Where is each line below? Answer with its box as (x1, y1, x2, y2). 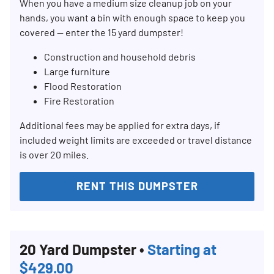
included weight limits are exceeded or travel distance (20, 134, 252, 146)
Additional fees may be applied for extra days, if (20, 119, 220, 131)
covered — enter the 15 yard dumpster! (20, 26, 183, 39)
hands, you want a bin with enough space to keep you (20, 12, 245, 24)
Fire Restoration (44, 95, 114, 107)
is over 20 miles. (20, 149, 89, 161)
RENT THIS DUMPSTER (76, 179, 198, 193)
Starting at (147, 240, 217, 259)
